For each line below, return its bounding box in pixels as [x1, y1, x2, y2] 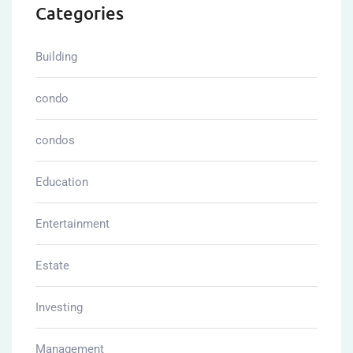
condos [35, 132, 75, 147]
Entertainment [35, 216, 110, 231]
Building [35, 49, 77, 64]
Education [35, 174, 88, 189]
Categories [35, 2, 124, 24]
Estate [35, 258, 69, 273]
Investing [35, 299, 83, 314]
